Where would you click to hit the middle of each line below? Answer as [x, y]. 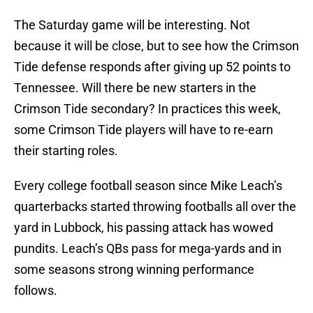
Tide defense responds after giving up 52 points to [152, 67]
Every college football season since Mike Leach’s [148, 186]
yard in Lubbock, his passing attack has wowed [144, 228]
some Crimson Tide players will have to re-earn [144, 130]
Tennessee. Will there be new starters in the [135, 88]
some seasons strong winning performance [134, 270]
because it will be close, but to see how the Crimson [156, 46]
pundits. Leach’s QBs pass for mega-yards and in [148, 249]
